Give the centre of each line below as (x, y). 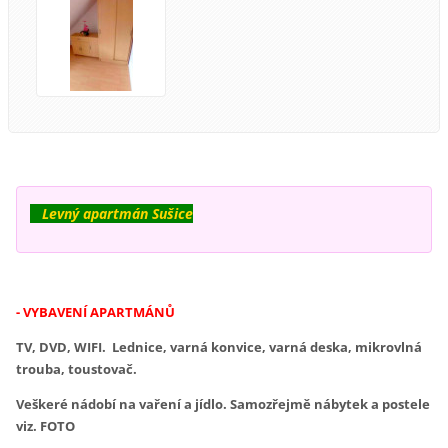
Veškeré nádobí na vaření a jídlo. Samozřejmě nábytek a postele (223, 404)
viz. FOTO (46, 426)
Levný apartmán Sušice (112, 214)
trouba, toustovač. (78, 369)
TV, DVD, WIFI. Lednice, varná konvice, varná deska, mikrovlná (219, 347)
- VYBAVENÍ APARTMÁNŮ (96, 312)
